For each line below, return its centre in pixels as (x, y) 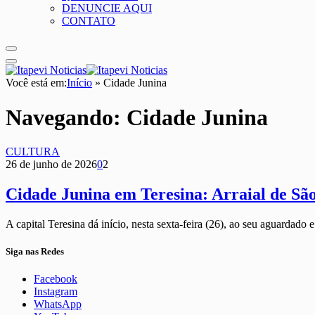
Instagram (56, 292)
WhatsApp (58, 304)
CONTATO (89, 21)
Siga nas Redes (35, 252)
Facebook (56, 279)
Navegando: (66, 117)
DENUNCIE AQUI (107, 8)
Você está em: (36, 83)
